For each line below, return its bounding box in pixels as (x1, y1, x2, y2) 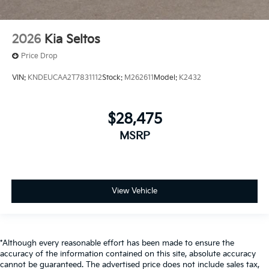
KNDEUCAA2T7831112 (28, 73, 102, 82)
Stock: (102, 73, 124, 82)
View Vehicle (112, 186, 157, 196)
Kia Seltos (44, 32, 100, 47)
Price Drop (21, 52, 58, 61)
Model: (154, 73, 179, 82)
